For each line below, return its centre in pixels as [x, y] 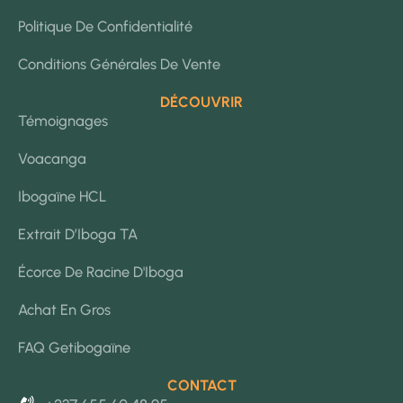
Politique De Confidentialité [105, 27]
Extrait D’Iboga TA [78, 234]
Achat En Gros [64, 310]
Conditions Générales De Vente [119, 64]
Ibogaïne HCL [62, 197]
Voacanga [52, 159]
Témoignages [63, 121]
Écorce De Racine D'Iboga [101, 272]
